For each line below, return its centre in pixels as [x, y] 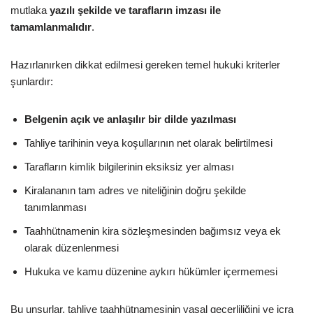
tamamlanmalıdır [51, 27]
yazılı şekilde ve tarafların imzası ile [135, 10]
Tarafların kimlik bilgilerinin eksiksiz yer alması [129, 166]
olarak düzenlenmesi [72, 247]
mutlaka [30, 10]
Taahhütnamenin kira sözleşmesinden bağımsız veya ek [153, 231]
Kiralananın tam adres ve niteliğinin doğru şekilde [135, 190]
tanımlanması [56, 207]
